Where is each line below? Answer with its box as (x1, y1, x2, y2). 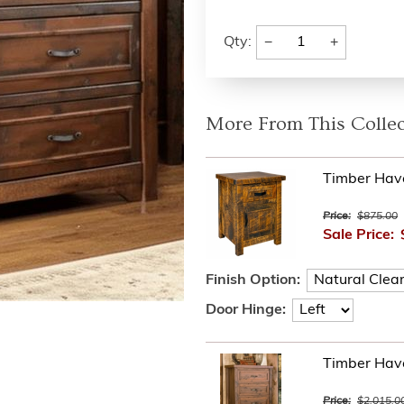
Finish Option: (206, 273, 300, 288)
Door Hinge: (206, 303, 286, 317)
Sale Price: (323, 228, 394, 243)
